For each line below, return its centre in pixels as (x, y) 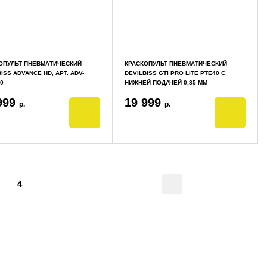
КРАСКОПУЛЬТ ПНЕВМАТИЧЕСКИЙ (176, 63)
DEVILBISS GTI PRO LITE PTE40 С (175, 73)
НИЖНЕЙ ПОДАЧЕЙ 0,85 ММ (166, 83)
